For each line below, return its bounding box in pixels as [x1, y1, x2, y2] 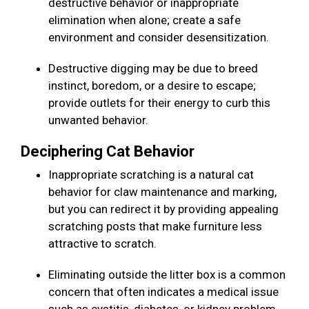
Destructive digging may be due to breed [48, 61, 258, 76]
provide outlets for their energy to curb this [48, 96, 270, 110]
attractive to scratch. [48, 237, 162, 251]
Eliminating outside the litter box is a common [48, 268, 286, 282]
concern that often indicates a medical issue [48, 285, 279, 299]
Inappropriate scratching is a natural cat [48, 168, 254, 182]
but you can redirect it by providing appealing [48, 202, 279, 217]
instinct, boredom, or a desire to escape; [48, 79, 256, 93]
